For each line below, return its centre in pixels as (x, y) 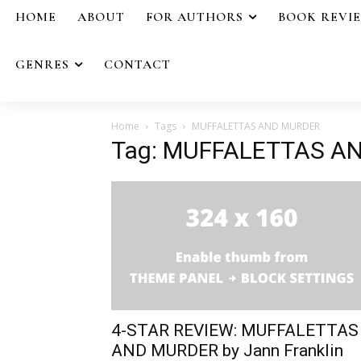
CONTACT (137, 64)
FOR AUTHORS (195, 17)
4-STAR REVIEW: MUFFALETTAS (235, 330)
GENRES (42, 64)
